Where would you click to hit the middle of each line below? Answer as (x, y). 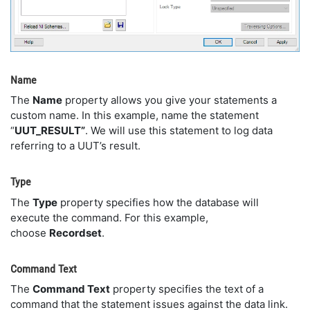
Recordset (75, 232)
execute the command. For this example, (109, 217)
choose (30, 232)
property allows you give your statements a (170, 100)
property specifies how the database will (158, 202)
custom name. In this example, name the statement (135, 116)
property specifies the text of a (187, 289)
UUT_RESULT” (50, 131)
